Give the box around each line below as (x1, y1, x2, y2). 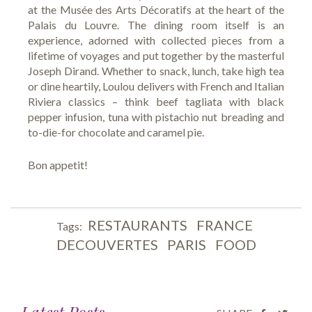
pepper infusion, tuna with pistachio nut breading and (28, 109, 284, 123)
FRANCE (196, 216, 253, 233)
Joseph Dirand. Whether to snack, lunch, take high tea (28, 63, 284, 77)
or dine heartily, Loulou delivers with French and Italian (28, 79, 284, 93)
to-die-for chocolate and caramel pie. (28, 125, 204, 139)
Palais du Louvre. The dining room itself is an (28, 17, 284, 31)
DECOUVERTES (56, 235, 158, 253)
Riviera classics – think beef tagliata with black (28, 94, 284, 108)
